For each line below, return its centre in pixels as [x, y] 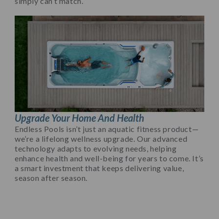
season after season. [51, 177]
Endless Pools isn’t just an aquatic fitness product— [107, 129]
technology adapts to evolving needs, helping [96, 148]
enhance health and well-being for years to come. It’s [109, 158]
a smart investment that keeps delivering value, [99, 168]
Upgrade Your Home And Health [79, 118]
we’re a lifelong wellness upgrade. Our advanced [101, 138]
